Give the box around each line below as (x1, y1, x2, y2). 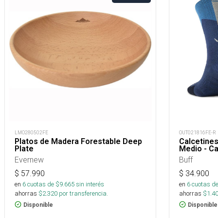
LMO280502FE (15, 129, 48, 136)
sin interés (76, 180, 104, 188)
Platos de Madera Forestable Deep (15, 136, 142, 146)
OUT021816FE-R (179, 129, 216, 136)
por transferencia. (57, 189, 108, 198)
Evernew (15, 154, 44, 164)
